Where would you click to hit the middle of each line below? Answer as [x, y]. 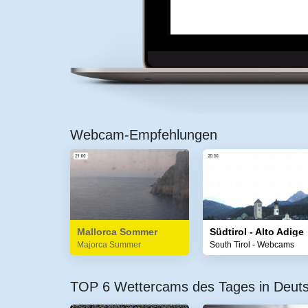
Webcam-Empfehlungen [144, 135]
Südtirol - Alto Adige [257, 232]
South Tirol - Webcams [252, 245]
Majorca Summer [109, 245]
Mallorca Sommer [117, 232]
